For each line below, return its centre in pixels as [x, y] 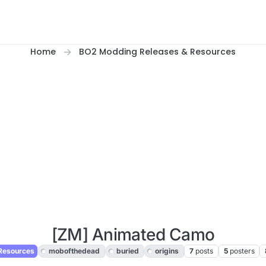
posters [242, 251]
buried [127, 251]
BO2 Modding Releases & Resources [157, 52]
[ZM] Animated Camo [133, 235]
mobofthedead [74, 251]
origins [167, 251]
